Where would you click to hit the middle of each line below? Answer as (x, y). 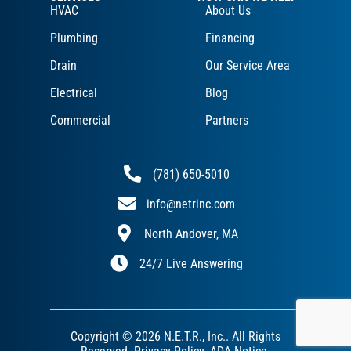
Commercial (80, 121)
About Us (228, 11)
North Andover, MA (191, 233)
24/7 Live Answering (191, 263)
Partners (227, 121)
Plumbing (74, 38)
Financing (230, 38)
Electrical (74, 93)
